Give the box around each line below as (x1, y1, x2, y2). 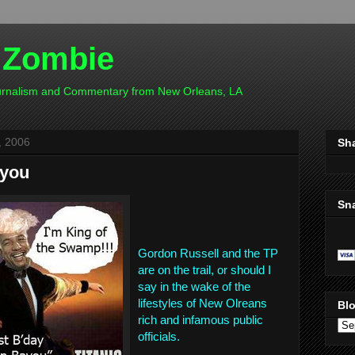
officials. (138, 330, 180, 343)
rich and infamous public (138, 313, 263, 326)
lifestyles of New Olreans (138, 296, 267, 310)
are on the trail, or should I (138, 263, 271, 277)
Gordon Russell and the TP (138, 246, 278, 260)
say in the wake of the (138, 280, 250, 293)
